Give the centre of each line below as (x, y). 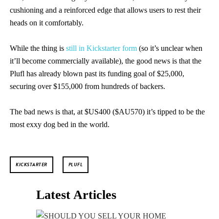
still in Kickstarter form (101, 48)
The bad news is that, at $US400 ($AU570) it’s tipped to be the (107, 111)
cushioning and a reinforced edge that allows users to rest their (105, 10)
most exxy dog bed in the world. (60, 124)
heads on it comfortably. (47, 22)
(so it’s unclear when (170, 48)
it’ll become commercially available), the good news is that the (106, 61)
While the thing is (38, 48)
